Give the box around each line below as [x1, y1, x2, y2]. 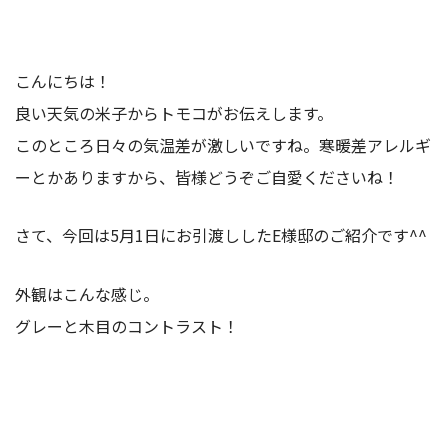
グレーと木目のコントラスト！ [15, 313, 239, 338]
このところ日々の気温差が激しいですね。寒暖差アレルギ [15, 132, 431, 157]
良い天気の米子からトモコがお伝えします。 [15, 100, 333, 125]
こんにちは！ [15, 68, 111, 93]
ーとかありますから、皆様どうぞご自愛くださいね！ [15, 164, 399, 189]
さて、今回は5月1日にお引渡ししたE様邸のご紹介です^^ [15, 223, 427, 248]
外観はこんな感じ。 [15, 281, 159, 306]
